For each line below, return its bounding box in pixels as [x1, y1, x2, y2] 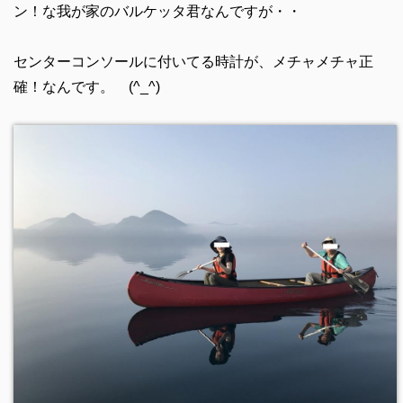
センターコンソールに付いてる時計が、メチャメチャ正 [13, 54, 373, 69]
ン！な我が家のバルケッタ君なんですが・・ [13, 4, 301, 19]
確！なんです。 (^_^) [13, 79, 160, 94]
